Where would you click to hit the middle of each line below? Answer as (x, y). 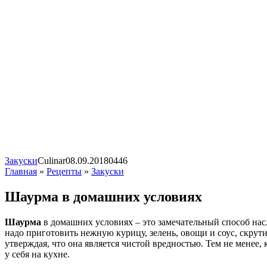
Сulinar (52, 161)
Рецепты (64, 171)
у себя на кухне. (37, 254)
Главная (21, 171)
